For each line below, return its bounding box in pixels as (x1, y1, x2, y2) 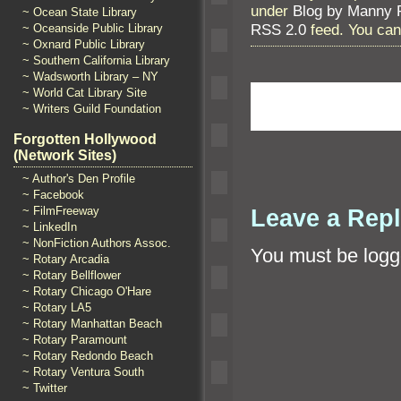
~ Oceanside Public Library (22, 21, 163, 35)
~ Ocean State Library (22, 5, 137, 19)
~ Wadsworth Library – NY (22, 70, 158, 83)
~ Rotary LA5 (22, 301, 91, 314)
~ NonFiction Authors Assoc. (22, 236, 171, 250)
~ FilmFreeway (22, 204, 99, 218)
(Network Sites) (13, 148, 116, 163)
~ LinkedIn (22, 220, 77, 234)
